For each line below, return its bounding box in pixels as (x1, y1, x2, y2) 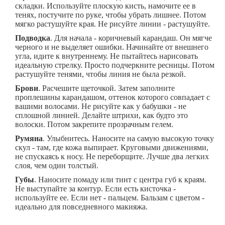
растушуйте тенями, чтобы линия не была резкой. (15, 70, 186, 79)
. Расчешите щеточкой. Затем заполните (38, 84, 175, 93)
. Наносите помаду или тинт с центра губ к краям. (34, 175, 206, 184)
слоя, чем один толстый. (15, 161, 98, 170)
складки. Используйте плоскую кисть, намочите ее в (15, 2, 196, 11)
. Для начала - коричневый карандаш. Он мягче (50, 34, 212, 43)
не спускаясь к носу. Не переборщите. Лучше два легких (15, 152, 209, 161)
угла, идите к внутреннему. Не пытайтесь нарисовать (15, 52, 198, 61)
